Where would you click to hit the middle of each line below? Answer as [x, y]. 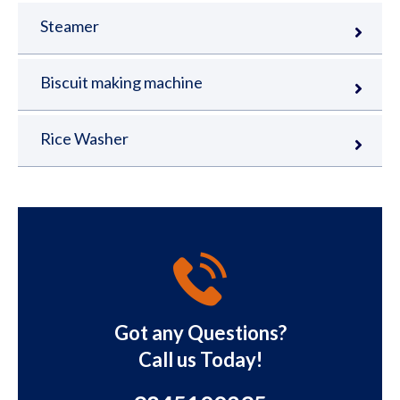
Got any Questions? [200, 332]
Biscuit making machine [121, 82]
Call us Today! [200, 359]
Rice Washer [84, 138]
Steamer [70, 25]
